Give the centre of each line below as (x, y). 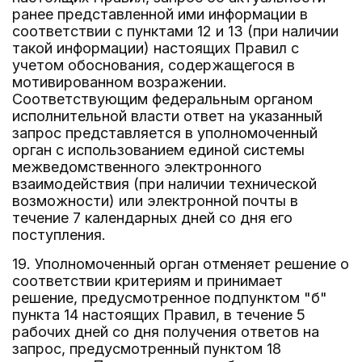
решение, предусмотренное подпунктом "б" (170, 298)
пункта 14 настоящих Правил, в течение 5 (159, 315)
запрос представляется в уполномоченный (165, 133)
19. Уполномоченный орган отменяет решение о (181, 264)
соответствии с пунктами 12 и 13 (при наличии (175, 31)
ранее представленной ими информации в (160, 14)
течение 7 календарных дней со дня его (152, 218)
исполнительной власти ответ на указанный (167, 116)
